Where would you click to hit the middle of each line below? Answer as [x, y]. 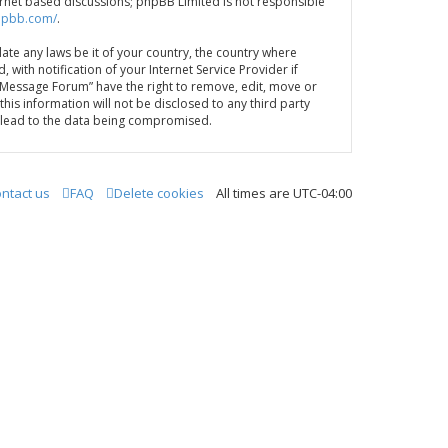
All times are [254, 193]
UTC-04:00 [322, 193]
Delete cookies [159, 193]
